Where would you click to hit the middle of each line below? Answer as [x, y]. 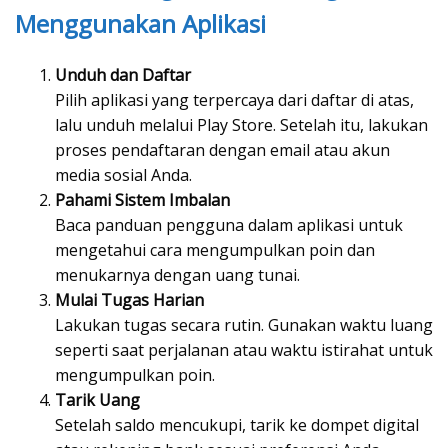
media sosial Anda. [123, 175]
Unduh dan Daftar [123, 75]
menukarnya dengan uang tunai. [177, 275]
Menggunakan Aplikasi [140, 24]
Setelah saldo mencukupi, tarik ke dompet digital [237, 425]
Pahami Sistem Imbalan [142, 200]
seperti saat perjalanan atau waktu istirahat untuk [244, 350]
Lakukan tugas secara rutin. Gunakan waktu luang [244, 325]
